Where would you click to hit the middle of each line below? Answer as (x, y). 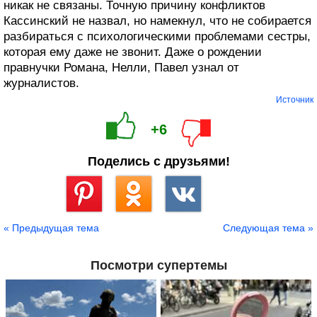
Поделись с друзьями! (158, 162)
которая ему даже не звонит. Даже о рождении (133, 52)
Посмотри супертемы (158, 266)
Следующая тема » (268, 228)
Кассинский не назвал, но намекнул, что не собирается (157, 21)
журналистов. (41, 83)
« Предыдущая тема (51, 228)
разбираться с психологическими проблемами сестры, (157, 37)
